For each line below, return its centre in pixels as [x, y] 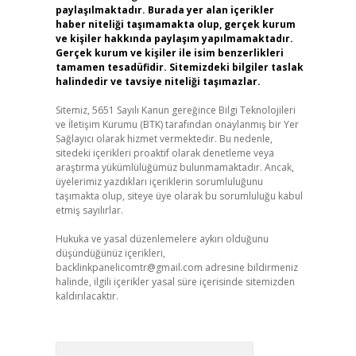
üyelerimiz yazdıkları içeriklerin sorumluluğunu [159, 182]
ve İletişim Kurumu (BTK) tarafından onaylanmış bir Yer [177, 124]
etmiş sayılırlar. [89, 210]
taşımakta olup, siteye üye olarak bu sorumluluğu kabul [179, 196]
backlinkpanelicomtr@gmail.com [129, 267]
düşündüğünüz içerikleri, [110, 253]
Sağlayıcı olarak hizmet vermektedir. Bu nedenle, [164, 139]
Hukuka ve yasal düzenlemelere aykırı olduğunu [162, 239]
